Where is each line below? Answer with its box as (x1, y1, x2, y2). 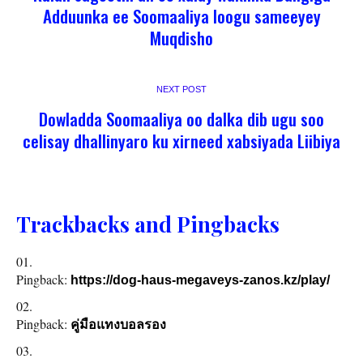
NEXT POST (156, 84, 207, 95)
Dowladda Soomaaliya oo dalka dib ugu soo (39, 106, 324, 132)
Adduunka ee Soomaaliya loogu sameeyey (42, 3, 321, 29)
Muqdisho (150, 25, 213, 51)
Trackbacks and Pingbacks (16, 210, 280, 239)
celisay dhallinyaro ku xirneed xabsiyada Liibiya (23, 128, 340, 154)
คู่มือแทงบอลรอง (70, 318, 166, 332)
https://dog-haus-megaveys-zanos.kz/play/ (70, 273, 330, 288)
